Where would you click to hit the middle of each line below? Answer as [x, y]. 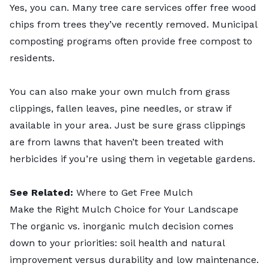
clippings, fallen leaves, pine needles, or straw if [120, 109]
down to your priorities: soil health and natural [117, 243]
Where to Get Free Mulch [134, 193]
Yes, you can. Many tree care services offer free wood [133, 8]
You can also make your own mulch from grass [120, 92]
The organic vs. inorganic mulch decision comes [122, 226]
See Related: [41, 193]
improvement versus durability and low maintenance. [134, 260]
